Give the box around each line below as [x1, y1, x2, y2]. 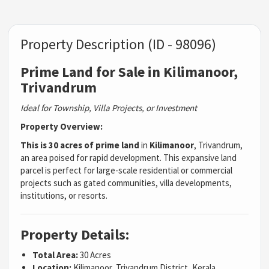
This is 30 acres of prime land [20, 139, 140, 151]
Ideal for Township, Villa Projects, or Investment [20, 102, 198, 114]
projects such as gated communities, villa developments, [20, 177, 232, 189]
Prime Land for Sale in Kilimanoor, [20, 62, 238, 82]
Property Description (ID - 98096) [20, 35, 217, 54]
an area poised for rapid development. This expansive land [20, 152, 237, 164]
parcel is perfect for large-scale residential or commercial [20, 165, 233, 177]
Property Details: [20, 225, 130, 244]
